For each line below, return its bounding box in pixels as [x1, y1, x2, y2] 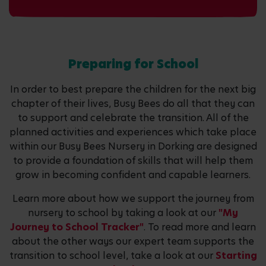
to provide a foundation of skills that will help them [13, 153, 253, 167]
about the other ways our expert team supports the [12, 234, 254, 248]
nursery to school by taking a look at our [28, 205, 218, 220]
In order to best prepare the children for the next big [10, 82, 256, 96]
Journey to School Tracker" [10, 220, 144, 234]
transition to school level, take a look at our [9, 248, 216, 262]
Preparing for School [68, 55, 198, 72]
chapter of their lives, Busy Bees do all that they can [11, 96, 255, 110]
